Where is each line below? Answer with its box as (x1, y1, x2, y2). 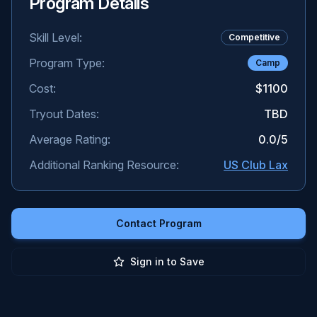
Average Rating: (29, 132, 110, 146)
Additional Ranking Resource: (29, 158, 179, 172)
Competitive (229, 32, 280, 42)
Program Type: (29, 56, 105, 70)
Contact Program (115, 217, 202, 229)
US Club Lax (224, 158, 288, 172)
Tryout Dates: (29, 107, 99, 121)
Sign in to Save (129, 255, 204, 267)
